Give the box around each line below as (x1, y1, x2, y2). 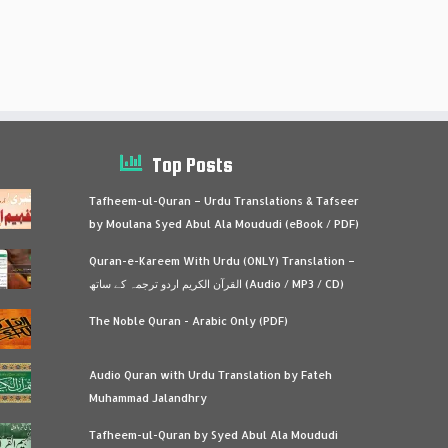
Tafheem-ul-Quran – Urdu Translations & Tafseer (89, 193, 360, 208)
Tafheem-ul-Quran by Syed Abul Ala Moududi (89, 427, 339, 442)
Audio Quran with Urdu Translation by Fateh (89, 367, 333, 382)
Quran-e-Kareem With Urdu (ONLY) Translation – (89, 253, 356, 268)
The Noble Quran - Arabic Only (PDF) (89, 313, 289, 328)
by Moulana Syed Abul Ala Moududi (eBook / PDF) (89, 216, 360, 231)
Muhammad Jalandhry (89, 390, 208, 405)
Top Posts (151, 152, 233, 176)
